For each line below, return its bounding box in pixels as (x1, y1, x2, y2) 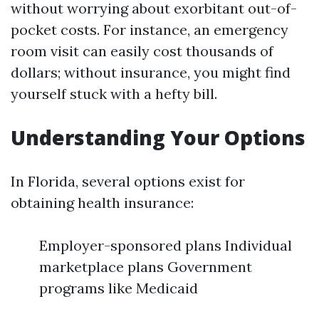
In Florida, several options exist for (11, 172, 245, 190)
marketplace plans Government (39, 258, 252, 276)
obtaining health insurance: (11, 194, 194, 211)
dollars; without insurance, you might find (11, 63, 291, 81)
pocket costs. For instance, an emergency (11, 21, 288, 38)
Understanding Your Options (11, 124, 305, 151)
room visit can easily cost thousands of (11, 42, 273, 60)
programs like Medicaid (39, 279, 198, 297)
